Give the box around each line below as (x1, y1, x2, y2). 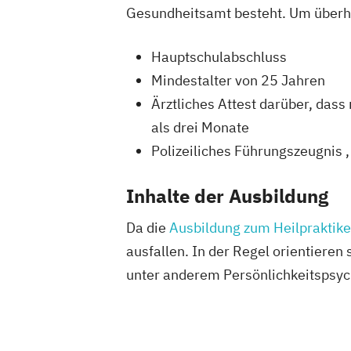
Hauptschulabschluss (151, 47, 287, 66)
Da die (126, 218, 169, 237)
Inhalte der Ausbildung (126, 183, 328, 208)
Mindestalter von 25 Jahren (151, 71, 325, 89)
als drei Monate (151, 118, 249, 136)
